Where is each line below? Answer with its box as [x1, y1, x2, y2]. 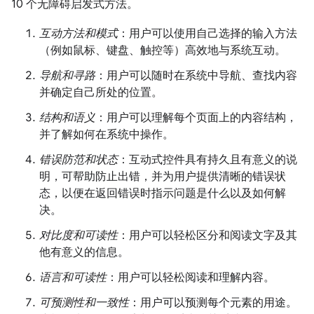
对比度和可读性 [39, 228, 118, 243]
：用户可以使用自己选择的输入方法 [118, 27, 297, 41]
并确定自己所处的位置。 [39, 86, 163, 100]
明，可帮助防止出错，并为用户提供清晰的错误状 [39, 170, 286, 184]
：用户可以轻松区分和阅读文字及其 [118, 228, 297, 243]
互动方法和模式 [39, 27, 118, 41]
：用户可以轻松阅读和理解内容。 [107, 271, 275, 285]
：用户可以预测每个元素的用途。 [129, 296, 297, 310]
